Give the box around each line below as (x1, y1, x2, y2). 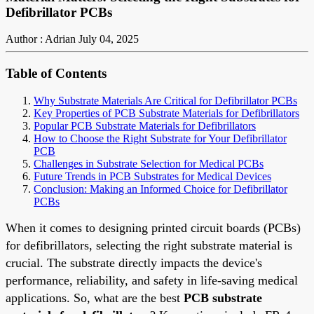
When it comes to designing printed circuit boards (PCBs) (6, 220, 301, 235)
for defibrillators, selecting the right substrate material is (6, 238, 292, 252)
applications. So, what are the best (6, 290, 184, 305)
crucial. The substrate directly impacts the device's (6, 255, 262, 270)
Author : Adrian (6, 33, 76, 46)
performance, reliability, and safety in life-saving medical (6, 273, 298, 287)
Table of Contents (6, 66, 107, 81)
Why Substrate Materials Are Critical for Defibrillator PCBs (34, 94, 297, 107)
